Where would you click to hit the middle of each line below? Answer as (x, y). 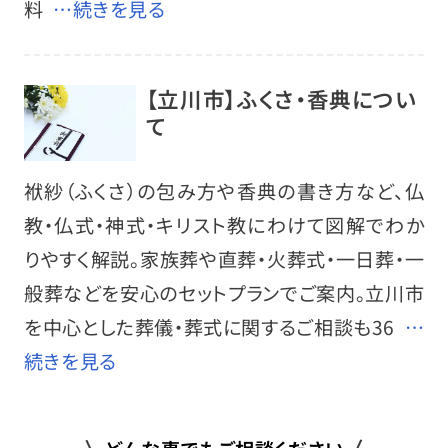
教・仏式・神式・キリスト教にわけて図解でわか (224, 224)
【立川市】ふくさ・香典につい (281, 99)
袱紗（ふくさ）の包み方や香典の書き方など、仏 (224, 190)
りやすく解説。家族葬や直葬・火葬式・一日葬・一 (224, 258)
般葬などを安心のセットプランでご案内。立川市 (224, 292)
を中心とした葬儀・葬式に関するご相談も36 (209, 326)
